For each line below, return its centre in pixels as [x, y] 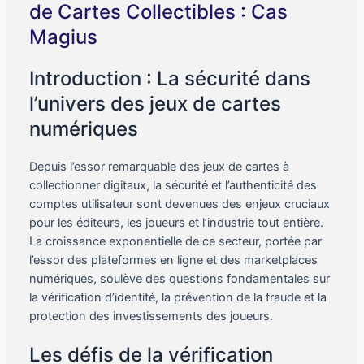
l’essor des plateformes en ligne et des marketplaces [173, 260]
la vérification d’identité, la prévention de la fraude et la [178, 298]
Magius [63, 37]
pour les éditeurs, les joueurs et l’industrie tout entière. [176, 223]
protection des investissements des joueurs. [151, 316]
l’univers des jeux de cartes [155, 104]
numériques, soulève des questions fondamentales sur [179, 279]
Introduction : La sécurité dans [169, 79]
